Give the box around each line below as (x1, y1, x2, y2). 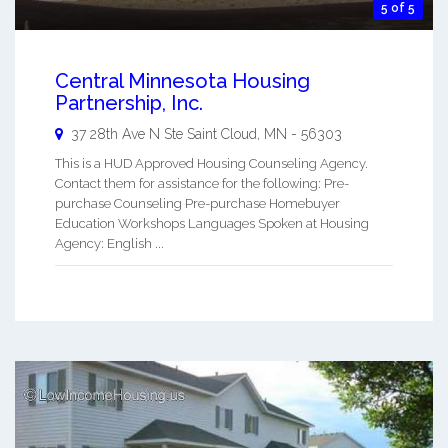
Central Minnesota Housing (55, 68, 310, 93)
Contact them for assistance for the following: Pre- (55, 175, 349, 191)
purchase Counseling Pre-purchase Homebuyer (55, 195, 340, 211)
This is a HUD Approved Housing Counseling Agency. (55, 155, 368, 171)
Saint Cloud (187, 125, 257, 142)
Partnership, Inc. (55, 90, 203, 115)
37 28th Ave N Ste (71, 125, 187, 142)
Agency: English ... (55, 235, 164, 251)
